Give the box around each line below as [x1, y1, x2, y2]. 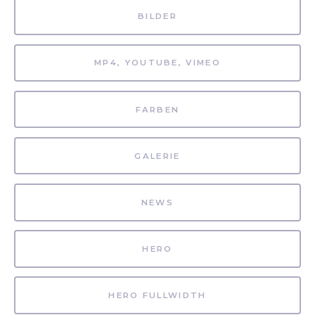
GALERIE [134, 150, 181, 161]
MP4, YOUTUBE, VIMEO [94, 58, 221, 68]
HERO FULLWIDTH [108, 290, 207, 301]
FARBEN [135, 104, 180, 115]
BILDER [138, 11, 177, 22]
